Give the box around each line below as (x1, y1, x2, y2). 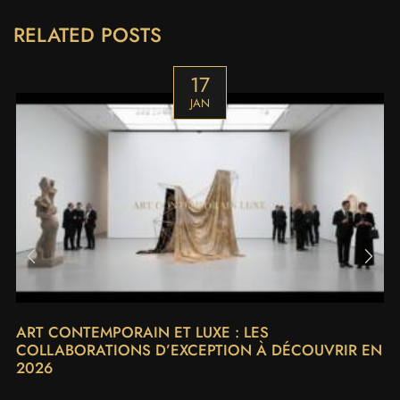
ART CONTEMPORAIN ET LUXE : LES (16, 321, 269, 344)
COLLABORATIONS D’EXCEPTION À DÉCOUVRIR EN (16, 339, 382, 362)
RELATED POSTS (13, 21, 162, 49)
